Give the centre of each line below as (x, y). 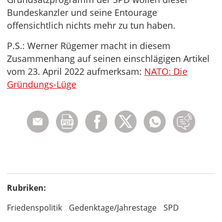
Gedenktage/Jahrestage (113, 208)
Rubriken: (27, 188)
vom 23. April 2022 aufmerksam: (76, 71)
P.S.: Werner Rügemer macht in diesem (89, 46)
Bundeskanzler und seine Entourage (82, 12)
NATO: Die (166, 71)
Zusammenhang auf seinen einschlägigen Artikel (108, 58)
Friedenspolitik (34, 208)
